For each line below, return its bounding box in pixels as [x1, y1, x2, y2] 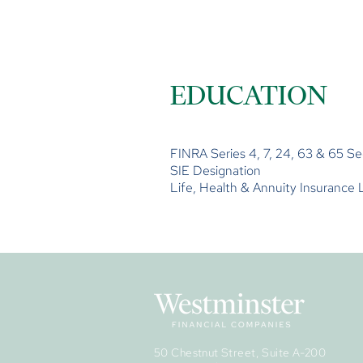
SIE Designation [170, 162, 261, 179]
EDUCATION [170, 79, 327, 111]
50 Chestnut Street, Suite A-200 [154, 345, 327, 360]
